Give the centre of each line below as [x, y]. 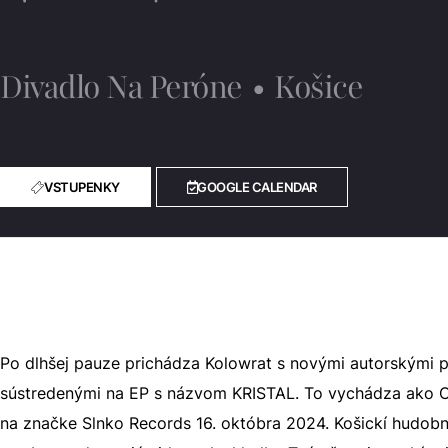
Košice [318, 87]
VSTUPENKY [82, 187]
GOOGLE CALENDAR [257, 187]
